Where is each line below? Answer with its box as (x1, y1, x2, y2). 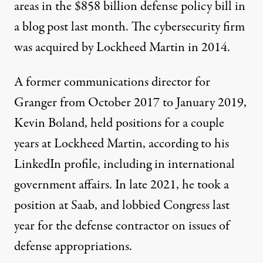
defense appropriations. (14, 237, 132, 257)
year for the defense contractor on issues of (14, 217, 230, 236)
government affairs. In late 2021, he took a (14, 176, 229, 195)
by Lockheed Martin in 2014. (79, 38, 230, 58)
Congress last (160, 196, 230, 215)
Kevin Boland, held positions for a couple (14, 114, 224, 133)
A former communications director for (14, 73, 210, 92)
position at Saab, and (14, 196, 122, 215)
